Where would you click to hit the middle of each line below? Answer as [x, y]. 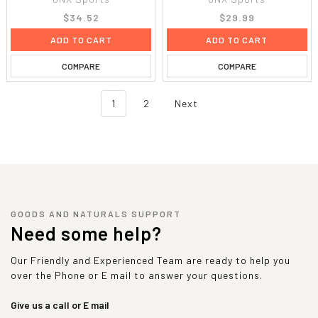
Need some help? [86, 234]
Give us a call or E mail [60, 305]
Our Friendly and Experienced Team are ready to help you [150, 261]
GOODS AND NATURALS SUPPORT [96, 214]
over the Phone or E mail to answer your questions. [137, 275]
